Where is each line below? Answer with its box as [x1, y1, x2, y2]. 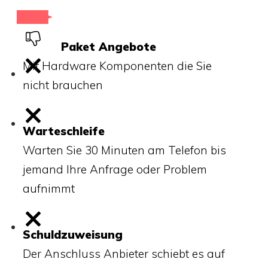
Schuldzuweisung [23, 227, 126, 242]
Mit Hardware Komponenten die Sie [23, 58, 212, 73]
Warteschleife [23, 123, 108, 138]
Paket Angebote [61, 39, 156, 54]
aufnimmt [23, 181, 75, 196]
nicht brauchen [23, 77, 103, 92]
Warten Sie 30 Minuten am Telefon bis [23, 142, 226, 157]
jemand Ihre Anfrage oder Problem [23, 162, 207, 176]
